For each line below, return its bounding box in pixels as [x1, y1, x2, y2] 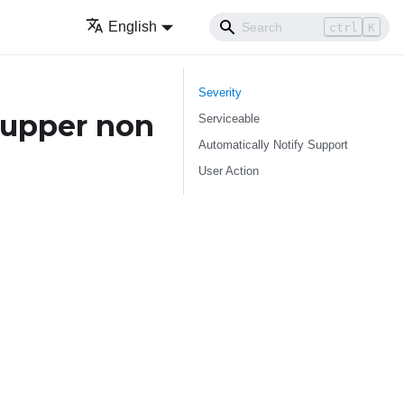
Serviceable [198, 112, 260, 125]
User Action [198, 164, 259, 178]
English [108, 19, 158, 34]
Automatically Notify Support [198, 138, 348, 151]
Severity [198, 86, 242, 99]
